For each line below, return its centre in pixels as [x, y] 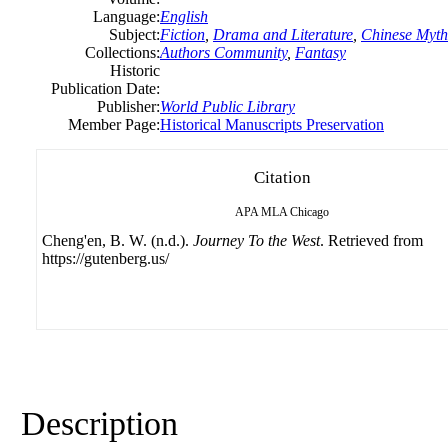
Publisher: [128, 106]
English [184, 16]
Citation [282, 177]
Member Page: [114, 124]
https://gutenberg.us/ [105, 258]
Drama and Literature [283, 34]
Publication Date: [105, 88]
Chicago [309, 211]
